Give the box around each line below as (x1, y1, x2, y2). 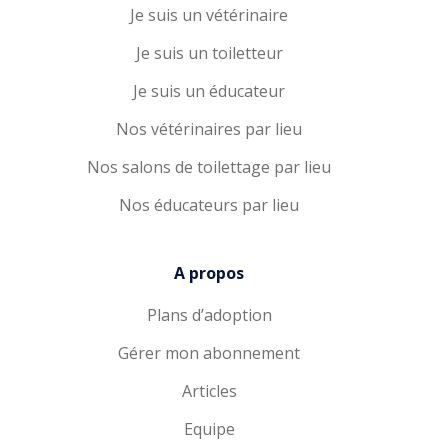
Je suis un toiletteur (135, 42, 283, 64)
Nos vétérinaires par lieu (116, 118, 302, 140)
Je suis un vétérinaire (130, 4, 288, 26)
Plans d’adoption (146, 304, 272, 326)
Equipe (183, 418, 235, 440)
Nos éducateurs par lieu (119, 194, 299, 216)
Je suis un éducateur (133, 80, 285, 102)
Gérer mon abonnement (118, 342, 300, 364)
